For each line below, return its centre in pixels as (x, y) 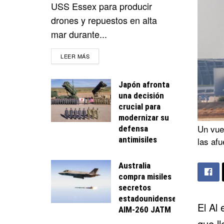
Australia (134, 165)
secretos (135, 187)
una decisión (141, 95)
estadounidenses (149, 198)
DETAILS (101, 55)
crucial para (139, 106)
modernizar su (144, 117)
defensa (133, 128)
